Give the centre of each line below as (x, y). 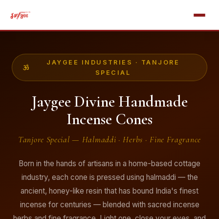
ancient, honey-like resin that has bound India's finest (109, 191)
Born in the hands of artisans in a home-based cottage (109, 164)
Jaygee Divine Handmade (109, 101)
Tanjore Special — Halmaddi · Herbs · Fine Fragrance (109, 140)
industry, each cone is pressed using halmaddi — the (109, 177)
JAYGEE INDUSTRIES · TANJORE (113, 62)
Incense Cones (109, 119)
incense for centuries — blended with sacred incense (109, 205)
